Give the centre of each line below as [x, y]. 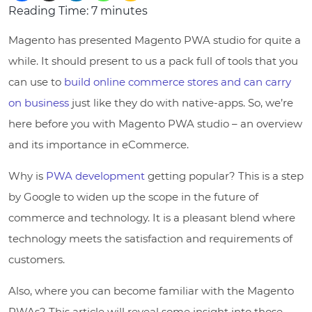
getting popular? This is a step [224, 175]
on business [39, 102]
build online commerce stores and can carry [178, 81]
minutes [123, 10]
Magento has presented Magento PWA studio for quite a [155, 40]
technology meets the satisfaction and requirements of [150, 238]
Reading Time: [50, 10]
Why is [27, 175]
